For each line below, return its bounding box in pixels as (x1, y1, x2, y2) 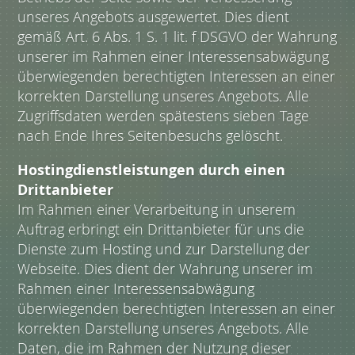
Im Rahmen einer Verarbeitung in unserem (17, 200, 296, 219)
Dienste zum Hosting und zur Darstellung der (17, 239, 311, 259)
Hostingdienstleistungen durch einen (17, 160, 286, 181)
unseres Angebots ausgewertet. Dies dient (17, 7, 290, 27)
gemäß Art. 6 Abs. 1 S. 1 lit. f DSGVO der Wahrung (17, 27, 338, 47)
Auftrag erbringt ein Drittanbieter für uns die (17, 219, 305, 239)
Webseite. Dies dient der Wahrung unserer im (17, 259, 314, 279)
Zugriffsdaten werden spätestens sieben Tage (17, 106, 310, 126)
